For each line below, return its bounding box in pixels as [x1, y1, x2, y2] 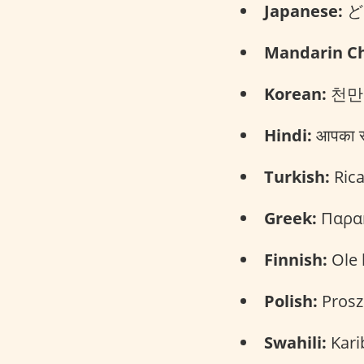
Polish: [264, 289, 318, 312]
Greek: [264, 206, 317, 229]
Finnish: [264, 248, 327, 271]
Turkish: [264, 165, 330, 188]
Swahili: [264, 331, 327, 353]
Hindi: [264, 123, 312, 146]
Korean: [264, 82, 327, 105]
